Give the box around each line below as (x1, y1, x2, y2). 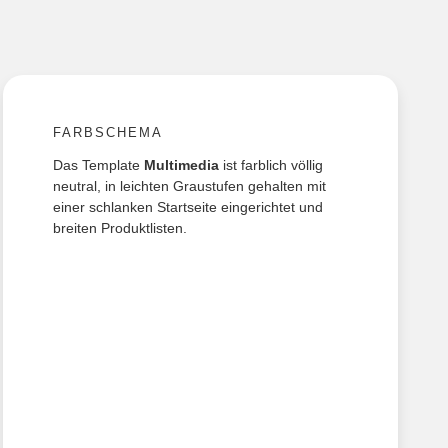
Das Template (53, 157, 145, 174)
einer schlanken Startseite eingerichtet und (53, 199, 324, 216)
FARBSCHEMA (53, 125, 164, 141)
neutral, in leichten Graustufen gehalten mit (53, 178, 327, 195)
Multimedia (144, 157, 220, 174)
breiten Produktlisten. (53, 220, 188, 237)
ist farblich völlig (219, 157, 324, 174)
